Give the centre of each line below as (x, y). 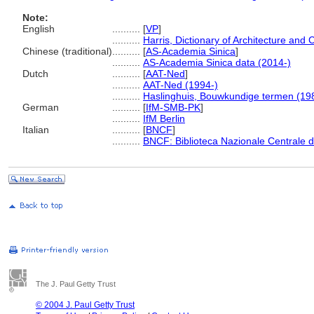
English (39, 29)
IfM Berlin (164, 118)
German (41, 107)
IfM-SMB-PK (173, 107)
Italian (36, 130)
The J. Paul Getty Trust (76, 284)
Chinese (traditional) (67, 51)
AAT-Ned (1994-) (180, 85)
